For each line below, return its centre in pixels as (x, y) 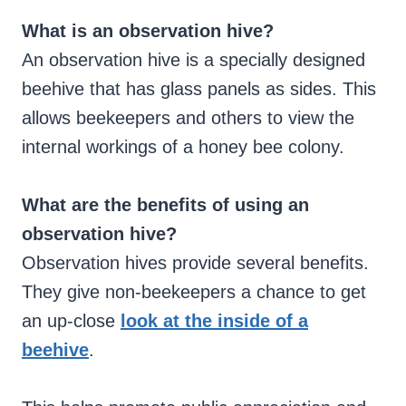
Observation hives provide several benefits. (195, 263)
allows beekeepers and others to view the (188, 118)
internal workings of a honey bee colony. (183, 147)
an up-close (71, 321)
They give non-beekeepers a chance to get (194, 292)
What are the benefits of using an (165, 205)
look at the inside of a (214, 321)
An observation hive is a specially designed (193, 60)
